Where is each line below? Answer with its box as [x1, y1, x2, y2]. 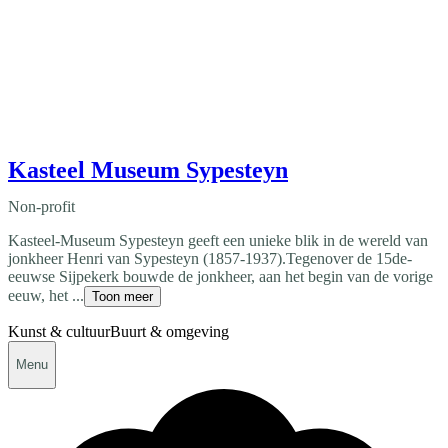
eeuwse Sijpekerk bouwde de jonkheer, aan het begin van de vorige [8, 267, 433, 285]
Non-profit [8, 197, 75, 215]
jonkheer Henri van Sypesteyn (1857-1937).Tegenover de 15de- [8, 249, 412, 267]
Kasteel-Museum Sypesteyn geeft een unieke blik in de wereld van [8, 231, 428, 249]
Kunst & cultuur [8, 322, 110, 340]
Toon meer [92, 288, 153, 304]
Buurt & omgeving [110, 322, 229, 340]
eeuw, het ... [8, 286, 84, 304]
